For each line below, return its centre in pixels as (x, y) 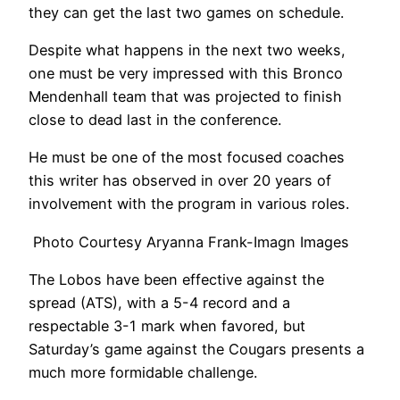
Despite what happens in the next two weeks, (187, 50)
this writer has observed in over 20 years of (180, 181)
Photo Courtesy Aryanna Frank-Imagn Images (189, 242)
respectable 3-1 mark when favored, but (167, 325)
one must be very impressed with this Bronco (186, 73)
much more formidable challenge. (143, 372)
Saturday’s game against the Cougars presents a (196, 349)
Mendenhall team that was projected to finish (185, 96)
